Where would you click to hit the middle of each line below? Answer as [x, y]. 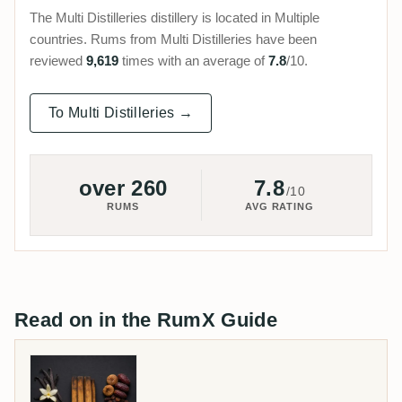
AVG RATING [280, 207]
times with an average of [193, 61]
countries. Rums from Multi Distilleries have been [173, 39]
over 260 [123, 188]
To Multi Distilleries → [121, 113]
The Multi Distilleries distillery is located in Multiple [175, 18]
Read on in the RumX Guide [146, 320]
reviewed [58, 61]
